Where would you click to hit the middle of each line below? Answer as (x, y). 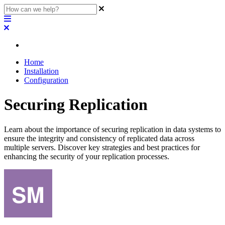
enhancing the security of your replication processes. (87, 156)
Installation (41, 71)
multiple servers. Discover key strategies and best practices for (102, 147)
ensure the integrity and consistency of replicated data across (99, 138)
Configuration (46, 80)
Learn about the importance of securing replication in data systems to (113, 129)
